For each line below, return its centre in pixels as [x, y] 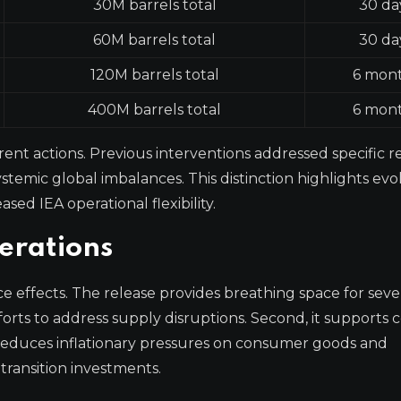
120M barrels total [154, 74]
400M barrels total [154, 109]
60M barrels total [154, 39]
